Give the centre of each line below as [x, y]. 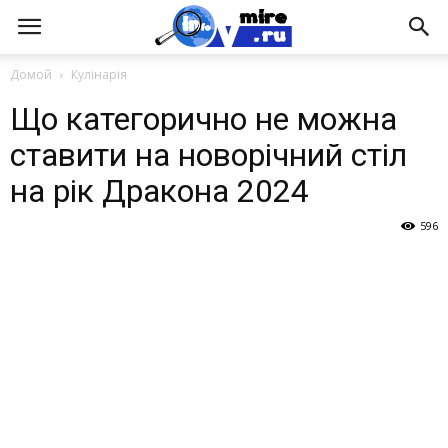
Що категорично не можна [203, 119]
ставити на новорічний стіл [208, 155]
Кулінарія [99, 74]
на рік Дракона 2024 [159, 191]
